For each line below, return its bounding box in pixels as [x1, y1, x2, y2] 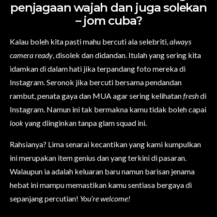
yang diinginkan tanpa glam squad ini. [23, 118, 147, 127]
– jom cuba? [75, 13, 142, 28]
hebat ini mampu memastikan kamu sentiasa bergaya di [10, 180, 192, 189]
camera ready [10, 50, 53, 60]
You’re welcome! [80, 193, 130, 203]
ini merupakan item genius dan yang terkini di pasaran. [10, 153, 186, 162]
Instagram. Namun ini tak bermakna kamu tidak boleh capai [10, 104, 206, 114]
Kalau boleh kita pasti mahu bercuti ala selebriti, [10, 36, 170, 46]
